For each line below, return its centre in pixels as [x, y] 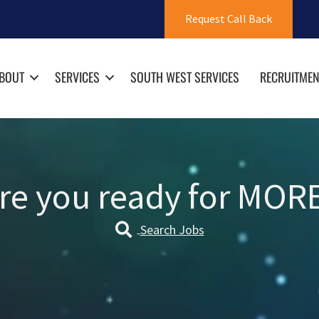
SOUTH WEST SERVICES [184, 77]
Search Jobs [172, 230]
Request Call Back [229, 19]
